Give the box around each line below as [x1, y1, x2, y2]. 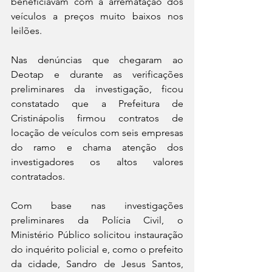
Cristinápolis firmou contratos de [11, 112, 183, 124]
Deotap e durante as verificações [11, 69, 183, 81]
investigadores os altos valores [11, 156, 183, 168]
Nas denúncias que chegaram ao [11, 54, 183, 66]
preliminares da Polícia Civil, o [11, 214, 183, 226]
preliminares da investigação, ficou [11, 83, 183, 95]
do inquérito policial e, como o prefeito [11, 243, 183, 256]
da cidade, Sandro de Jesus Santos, [11, 258, 183, 270]
